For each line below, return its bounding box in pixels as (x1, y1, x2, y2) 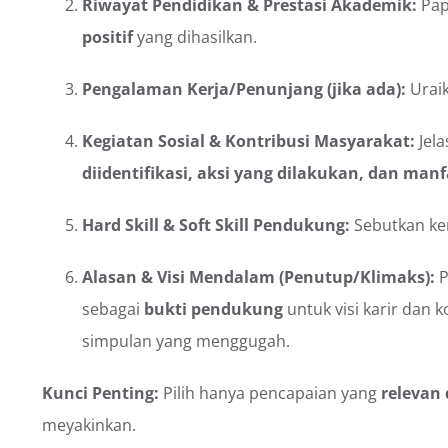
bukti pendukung (144, 297, 283, 320)
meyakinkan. (42, 413, 136, 436)
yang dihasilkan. (133, 25, 257, 48)
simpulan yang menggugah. (82, 329, 290, 352)
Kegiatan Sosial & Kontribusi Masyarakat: (82, 129, 415, 152)
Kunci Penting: (42, 381, 159, 404)
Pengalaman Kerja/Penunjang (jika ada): (82, 77, 406, 100)
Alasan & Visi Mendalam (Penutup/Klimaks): (82, 265, 435, 288)
